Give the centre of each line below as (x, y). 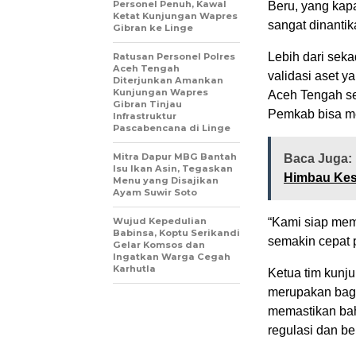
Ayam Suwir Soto (155, 192)
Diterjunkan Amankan (168, 80)
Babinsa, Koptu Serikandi (176, 233)
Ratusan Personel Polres (174, 56)
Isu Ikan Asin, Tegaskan (173, 168)
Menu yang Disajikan (166, 180)
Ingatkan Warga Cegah (172, 257)
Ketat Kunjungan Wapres (175, 16)
